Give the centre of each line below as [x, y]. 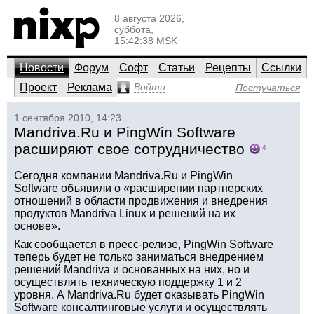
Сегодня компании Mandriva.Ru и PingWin [123, 176]
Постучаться [268, 88]
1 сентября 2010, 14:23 [68, 118]
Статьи [177, 68]
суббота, [134, 29]
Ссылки [281, 68]
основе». [37, 226]
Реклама [90, 87]
